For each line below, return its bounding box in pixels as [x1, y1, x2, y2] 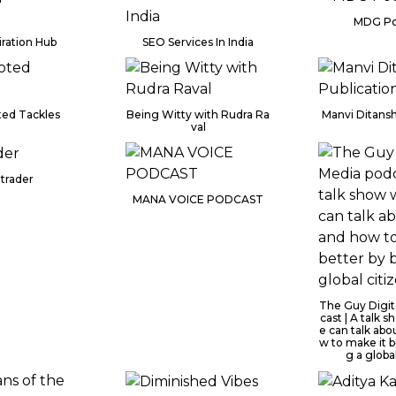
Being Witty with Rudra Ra [126, 108, 270, 121]
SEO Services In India [142, 35, 254, 49]
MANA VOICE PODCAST [133, 193, 263, 206]
